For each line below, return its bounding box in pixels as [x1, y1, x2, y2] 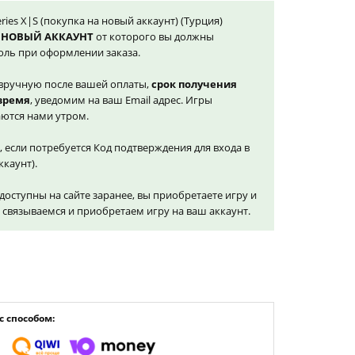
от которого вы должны [94, 29, 214, 44]
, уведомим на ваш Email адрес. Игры [30, 93, 212, 107]
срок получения [151, 77, 237, 91]
